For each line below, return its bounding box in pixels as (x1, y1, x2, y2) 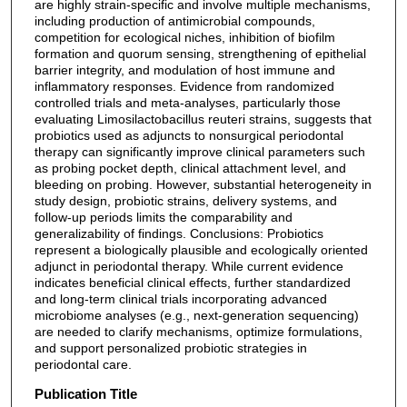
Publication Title (34, 385, 137, 402)
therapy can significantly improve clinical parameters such (34, 144, 365, 160)
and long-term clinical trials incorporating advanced (34, 292, 327, 307)
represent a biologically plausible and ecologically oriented (34, 243, 368, 258)
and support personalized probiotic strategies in (34, 341, 307, 356)
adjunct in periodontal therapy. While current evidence (34, 259, 343, 274)
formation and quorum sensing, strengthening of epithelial (34, 46, 366, 62)
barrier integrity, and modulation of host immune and (34, 63, 335, 78)
